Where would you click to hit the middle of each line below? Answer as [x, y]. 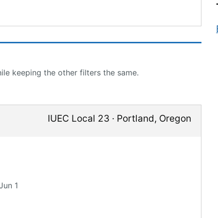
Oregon [175, 118]
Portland [136, 118]
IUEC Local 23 [79, 118]
